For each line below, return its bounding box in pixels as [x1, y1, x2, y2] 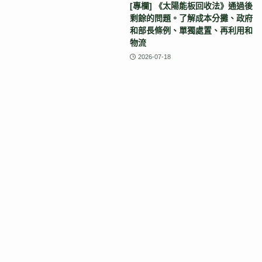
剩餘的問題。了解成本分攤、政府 [130, 13, 253, 23]
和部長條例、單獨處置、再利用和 [130, 26, 253, 36]
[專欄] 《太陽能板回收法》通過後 [130, 1, 253, 11]
